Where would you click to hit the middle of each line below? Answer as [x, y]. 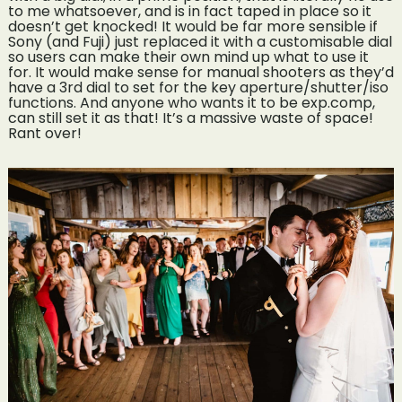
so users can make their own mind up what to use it [188, 57]
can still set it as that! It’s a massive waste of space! [190, 118]
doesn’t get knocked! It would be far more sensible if [192, 27]
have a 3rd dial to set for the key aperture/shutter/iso [198, 88]
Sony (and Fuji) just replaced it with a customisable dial [200, 42]
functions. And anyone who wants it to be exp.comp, [191, 103]
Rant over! [44, 134]
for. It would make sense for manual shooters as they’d [201, 73]
